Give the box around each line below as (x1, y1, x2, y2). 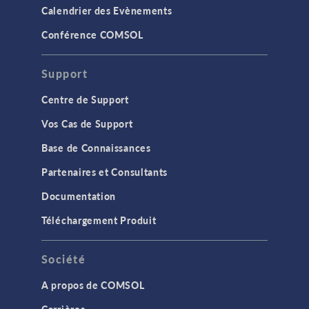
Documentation (41, 189, 117, 203)
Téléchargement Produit (41, 213, 157, 228)
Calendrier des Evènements (41, 3, 172, 18)
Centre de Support (41, 92, 129, 107)
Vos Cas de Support (41, 117, 133, 131)
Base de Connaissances (41, 141, 151, 155)
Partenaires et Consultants (41, 165, 168, 179)
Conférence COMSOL (41, 28, 143, 42)
